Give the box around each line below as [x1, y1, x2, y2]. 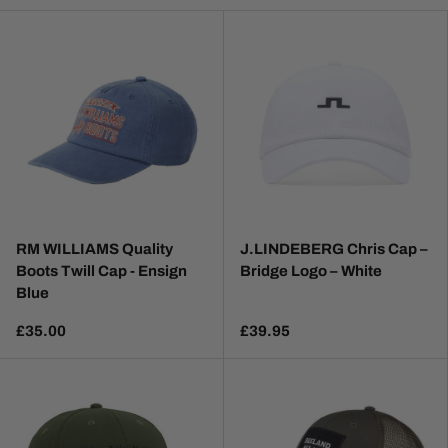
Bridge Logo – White [240, 263, 382, 280]
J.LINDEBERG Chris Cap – [240, 241, 428, 258]
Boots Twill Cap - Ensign [16, 263, 187, 280]
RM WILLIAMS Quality [16, 241, 173, 258]
